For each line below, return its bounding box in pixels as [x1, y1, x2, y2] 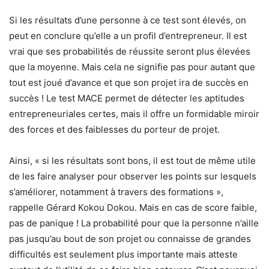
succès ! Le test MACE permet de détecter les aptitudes [9, 92, 244, 104]
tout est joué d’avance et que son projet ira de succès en [9, 77, 249, 89]
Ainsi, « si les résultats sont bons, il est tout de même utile [9, 155, 256, 167]
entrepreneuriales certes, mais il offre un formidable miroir [9, 108, 259, 120]
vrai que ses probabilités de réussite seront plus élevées [9, 46, 250, 58]
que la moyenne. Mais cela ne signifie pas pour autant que [9, 61, 255, 73]
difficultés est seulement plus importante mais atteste [9, 249, 238, 261]
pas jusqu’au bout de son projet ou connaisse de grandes [9, 233, 251, 245]
